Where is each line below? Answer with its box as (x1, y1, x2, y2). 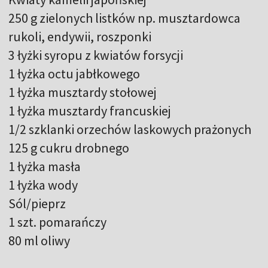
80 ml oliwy (8, 232, 70, 249)
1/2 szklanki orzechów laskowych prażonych (8, 120, 251, 138)
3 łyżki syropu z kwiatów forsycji (8, 46, 183, 63)
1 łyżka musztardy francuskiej (8, 102, 171, 119)
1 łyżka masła (8, 157, 81, 175)
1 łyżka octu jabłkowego (8, 65, 140, 82)
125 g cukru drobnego (8, 139, 129, 156)
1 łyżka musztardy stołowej (8, 83, 157, 100)
